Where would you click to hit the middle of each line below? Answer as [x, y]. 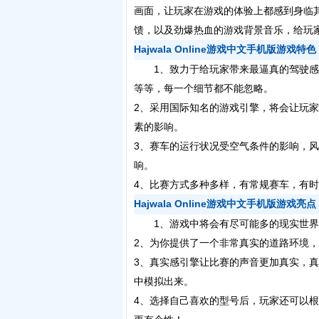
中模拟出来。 [164, 281]
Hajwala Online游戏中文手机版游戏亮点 [225, 204]
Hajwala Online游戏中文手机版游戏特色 [225, 49]
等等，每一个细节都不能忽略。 [204, 88]
